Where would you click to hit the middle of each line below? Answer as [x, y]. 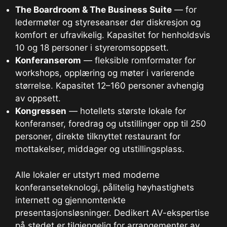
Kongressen [41, 111]
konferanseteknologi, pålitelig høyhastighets [105, 187]
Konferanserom [48, 61]
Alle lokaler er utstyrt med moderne [87, 175]
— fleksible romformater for [138, 61]
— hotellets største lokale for [126, 111]
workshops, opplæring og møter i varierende [105, 73]
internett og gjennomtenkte [70, 200]
